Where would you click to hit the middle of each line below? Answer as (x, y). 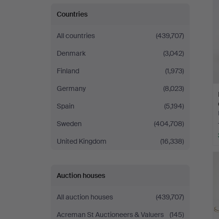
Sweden (69, 124)
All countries (76, 36)
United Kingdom (82, 141)
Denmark (71, 53)
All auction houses (85, 197)
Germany (71, 88)
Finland (68, 71)
